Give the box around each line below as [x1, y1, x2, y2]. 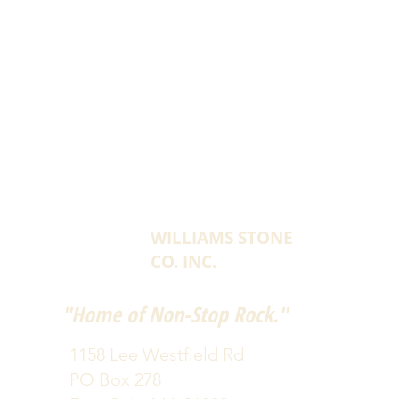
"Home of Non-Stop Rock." [61, 299, 288, 329]
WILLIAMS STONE [150, 226, 293, 249]
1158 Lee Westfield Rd [69, 344, 244, 365]
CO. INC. [150, 250, 216, 273]
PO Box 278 [69, 369, 161, 390]
